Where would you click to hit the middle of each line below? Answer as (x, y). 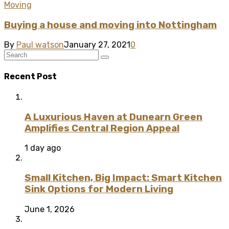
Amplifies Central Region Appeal (102, 128)
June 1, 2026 (50, 209)
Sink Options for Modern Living (99, 189)
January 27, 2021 (97, 45)
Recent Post (30, 76)
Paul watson (40, 45)
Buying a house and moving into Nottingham (110, 25)
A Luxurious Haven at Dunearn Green (113, 117)
